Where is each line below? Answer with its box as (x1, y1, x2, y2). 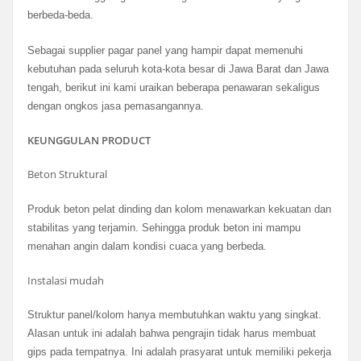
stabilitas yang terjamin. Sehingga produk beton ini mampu (27, 221, 301, 234)
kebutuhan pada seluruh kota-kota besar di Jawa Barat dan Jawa (27, 62, 329, 75)
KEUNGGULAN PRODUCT (27, 132, 151, 147)
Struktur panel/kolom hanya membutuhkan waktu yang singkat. (27, 309, 322, 322)
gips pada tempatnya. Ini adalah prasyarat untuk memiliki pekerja (27, 346, 331, 359)
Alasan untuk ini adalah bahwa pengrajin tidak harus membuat (27, 327, 316, 340)
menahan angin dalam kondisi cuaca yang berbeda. (27, 239, 267, 252)
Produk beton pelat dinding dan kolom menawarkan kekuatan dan (27, 202, 331, 215)
